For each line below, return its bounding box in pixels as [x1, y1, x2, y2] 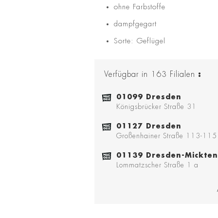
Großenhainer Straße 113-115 [116, 132, 217, 140]
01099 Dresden [116, 93, 182, 101]
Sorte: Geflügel [114, 37, 165, 45]
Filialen [170, 71, 195, 79]
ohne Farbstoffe [114, 3, 165, 11]
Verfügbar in [104, 71, 148, 79]
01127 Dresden [116, 123, 182, 130]
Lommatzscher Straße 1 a [116, 162, 199, 169]
